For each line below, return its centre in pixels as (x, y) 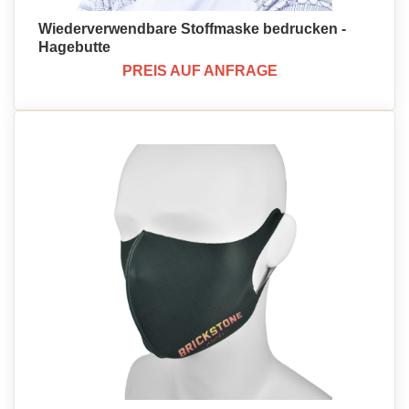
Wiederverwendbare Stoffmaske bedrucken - (192, 29)
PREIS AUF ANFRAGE (200, 71)
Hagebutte (74, 47)
